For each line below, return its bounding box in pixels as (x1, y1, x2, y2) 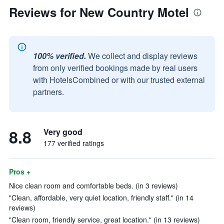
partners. (33, 86, 64, 97)
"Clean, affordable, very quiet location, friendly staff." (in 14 (9, 192, 193, 202)
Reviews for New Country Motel (9, 3, 189, 20)
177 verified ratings (43, 138, 104, 148)
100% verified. (33, 50, 86, 61)
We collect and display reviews (88, 50, 197, 61)
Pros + (9, 166, 30, 176)
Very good (43, 126, 82, 137)
